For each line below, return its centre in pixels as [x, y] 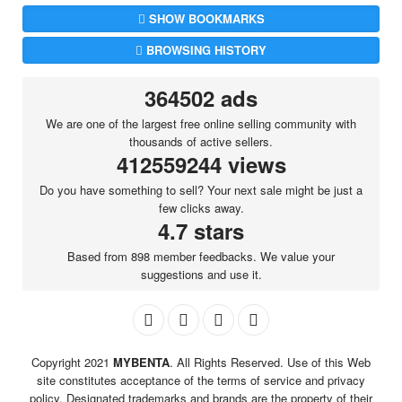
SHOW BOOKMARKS [206, 19]
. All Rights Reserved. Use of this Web [270, 363]
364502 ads [201, 98]
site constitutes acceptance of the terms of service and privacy [201, 380]
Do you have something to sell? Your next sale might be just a [201, 190]
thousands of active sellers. [201, 142]
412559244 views [201, 165]
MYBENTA [141, 363]
